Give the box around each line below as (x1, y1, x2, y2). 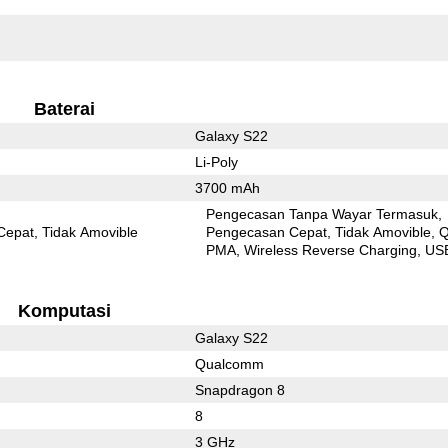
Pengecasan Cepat (206, 223, 328, 240)
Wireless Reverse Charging (244, 241, 418, 258)
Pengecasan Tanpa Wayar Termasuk (206, 205, 439, 222)
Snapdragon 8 (194, 381, 285, 398)
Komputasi (17, 300, 111, 321)
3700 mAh (194, 179, 260, 196)
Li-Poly (194, 153, 238, 170)
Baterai (33, 98, 95, 119)
